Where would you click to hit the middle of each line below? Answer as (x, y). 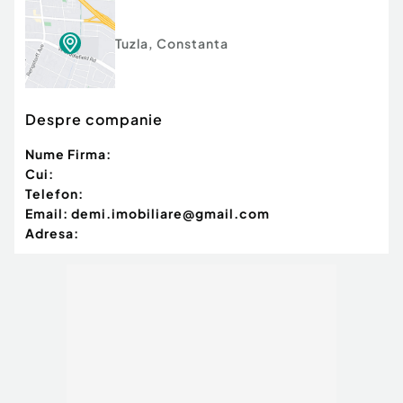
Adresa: (52, 233)
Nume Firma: (68, 154)
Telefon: (54, 194)
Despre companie (94, 120)
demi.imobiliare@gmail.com (170, 214)
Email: (47, 214)
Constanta (193, 44)
